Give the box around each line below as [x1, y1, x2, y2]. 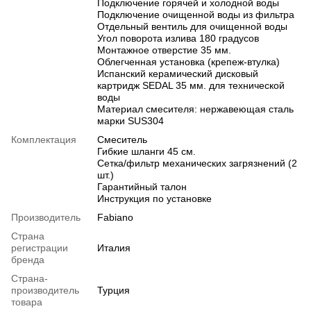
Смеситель [97, 133, 147, 145]
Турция [97, 284, 130, 296]
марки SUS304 [97, 115, 164, 126]
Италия [97, 242, 131, 253]
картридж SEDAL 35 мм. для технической [97, 79, 285, 91]
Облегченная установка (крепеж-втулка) [97, 56, 280, 67]
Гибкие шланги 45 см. [97, 145, 196, 157]
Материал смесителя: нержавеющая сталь [97, 103, 294, 115]
